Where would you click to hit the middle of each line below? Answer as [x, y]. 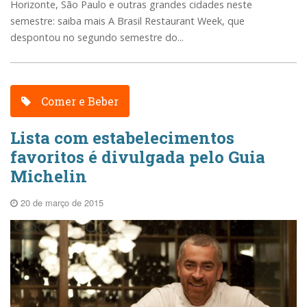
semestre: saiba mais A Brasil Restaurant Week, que [127, 21]
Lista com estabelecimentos [122, 138]
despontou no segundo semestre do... [97, 37]
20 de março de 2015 [61, 203]
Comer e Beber [79, 101]
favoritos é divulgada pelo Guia [138, 157]
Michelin [49, 176]
